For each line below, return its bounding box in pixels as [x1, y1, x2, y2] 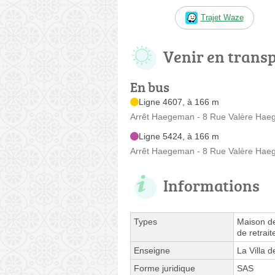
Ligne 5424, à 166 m [139, 131, 219, 141]
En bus [130, 77, 169, 96]
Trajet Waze [200, 12, 244, 22]
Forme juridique [134, 263, 195, 273]
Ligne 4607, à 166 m [139, 96, 219, 107]
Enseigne [134, 245, 170, 255]
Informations [163, 174, 260, 196]
